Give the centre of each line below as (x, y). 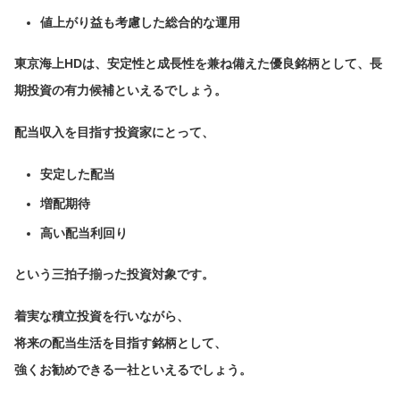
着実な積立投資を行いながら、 (102, 317)
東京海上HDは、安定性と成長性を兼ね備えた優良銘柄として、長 (198, 64)
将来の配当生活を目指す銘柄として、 (121, 343)
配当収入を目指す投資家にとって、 (114, 133)
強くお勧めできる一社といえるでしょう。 (133, 370)
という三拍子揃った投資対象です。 (114, 275)
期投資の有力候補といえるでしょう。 (121, 91)
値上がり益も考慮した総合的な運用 (140, 22)
